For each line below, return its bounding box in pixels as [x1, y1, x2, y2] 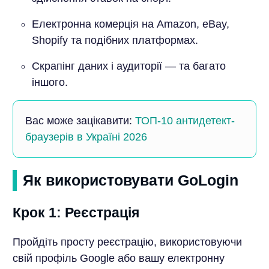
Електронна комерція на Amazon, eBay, [31, 18, 229, 31]
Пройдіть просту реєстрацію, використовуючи [12, 236, 242, 249]
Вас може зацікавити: [25, 115, 135, 127]
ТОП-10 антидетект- [134, 115, 235, 127]
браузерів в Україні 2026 [25, 131, 147, 144]
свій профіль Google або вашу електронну [12, 252, 225, 265]
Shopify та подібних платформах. [31, 34, 198, 47]
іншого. [31, 76, 68, 89]
